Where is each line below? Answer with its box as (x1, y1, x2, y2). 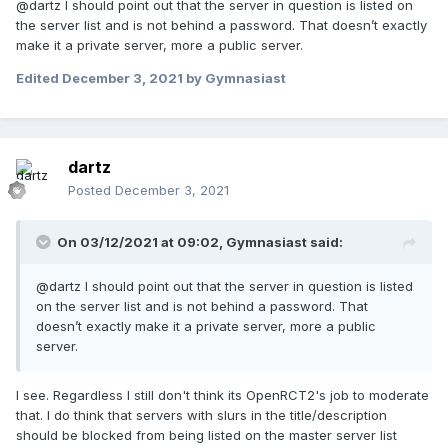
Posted (68, 182, 115, 199)
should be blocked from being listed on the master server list (16, 427, 397, 444)
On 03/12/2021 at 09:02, (57, 234, 226, 251)
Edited (16, 70, 62, 87)
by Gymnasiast (183, 70, 286, 87)
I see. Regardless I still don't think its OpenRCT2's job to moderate (16, 387, 429, 404)
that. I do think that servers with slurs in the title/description (16, 407, 387, 424)
